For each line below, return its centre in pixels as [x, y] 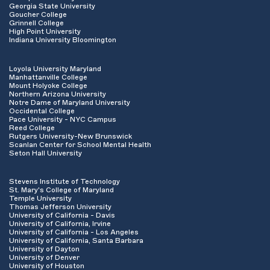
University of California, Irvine [60, 224]
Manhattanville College [48, 77]
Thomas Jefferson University [60, 207]
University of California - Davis [62, 215]
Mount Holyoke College [48, 85]
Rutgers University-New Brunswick [71, 136]
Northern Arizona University [58, 94]
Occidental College [42, 111]
